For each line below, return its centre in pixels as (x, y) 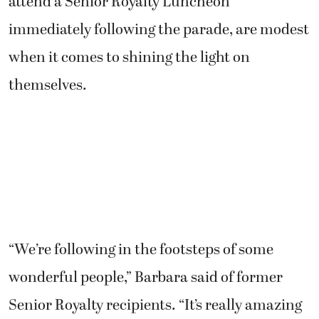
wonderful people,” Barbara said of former (146, 278)
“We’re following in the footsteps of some (141, 250)
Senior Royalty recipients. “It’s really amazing (155, 306)
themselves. (48, 86)
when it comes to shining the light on (129, 58)
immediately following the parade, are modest (159, 30)
